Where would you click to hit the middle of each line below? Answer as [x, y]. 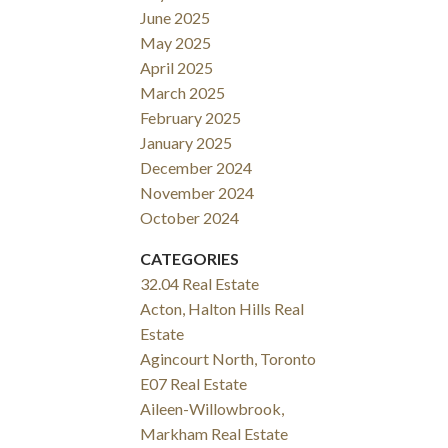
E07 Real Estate [194, 384]
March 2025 [183, 93]
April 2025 [177, 68]
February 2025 [191, 118]
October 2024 [190, 218]
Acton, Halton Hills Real [222, 309]
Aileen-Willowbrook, [212, 409]
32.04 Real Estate [200, 284]
